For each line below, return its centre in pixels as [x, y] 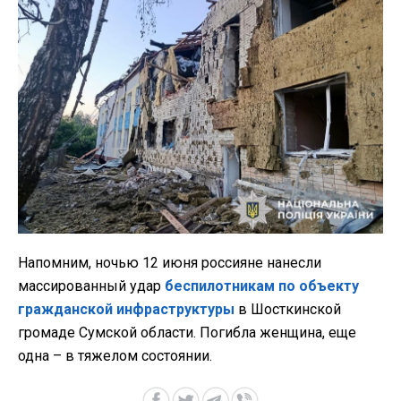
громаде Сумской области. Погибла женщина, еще [187, 333]
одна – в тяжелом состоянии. [115, 356]
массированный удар [91, 286]
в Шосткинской [288, 310]
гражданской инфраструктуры [126, 310]
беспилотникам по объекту [262, 286]
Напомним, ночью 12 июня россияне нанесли [170, 263]
